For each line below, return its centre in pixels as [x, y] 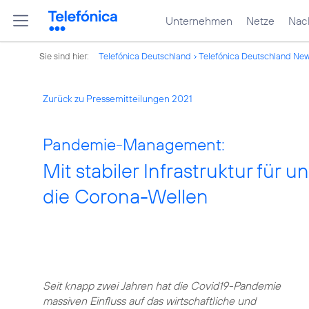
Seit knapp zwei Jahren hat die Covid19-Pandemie [162, 286]
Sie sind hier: [65, 56]
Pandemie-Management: [134, 144]
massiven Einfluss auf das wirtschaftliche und [149, 301]
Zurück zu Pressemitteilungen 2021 [118, 99]
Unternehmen [199, 21]
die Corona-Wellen [126, 196]
